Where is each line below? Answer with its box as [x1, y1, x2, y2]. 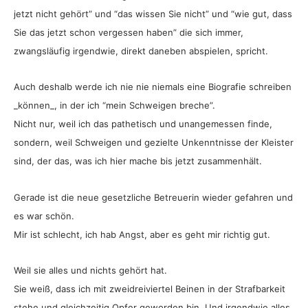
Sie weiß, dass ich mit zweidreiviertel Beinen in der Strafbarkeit [14, 283, 285, 295]
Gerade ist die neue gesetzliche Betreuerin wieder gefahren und [14, 191, 293, 203]
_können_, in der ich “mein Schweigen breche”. [14, 100, 215, 111]
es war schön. [14, 210, 74, 221]
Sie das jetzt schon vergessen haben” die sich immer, [14, 26, 243, 38]
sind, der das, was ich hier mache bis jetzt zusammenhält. [14, 155, 262, 167]
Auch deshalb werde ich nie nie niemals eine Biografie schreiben [14, 81, 291, 93]
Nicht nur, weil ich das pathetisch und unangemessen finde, [14, 118, 272, 130]
